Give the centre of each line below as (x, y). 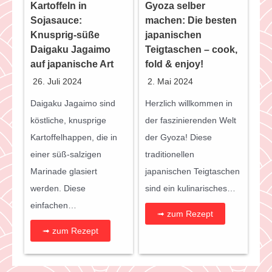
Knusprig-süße (65, 35)
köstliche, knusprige (68, 121)
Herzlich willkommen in (189, 104)
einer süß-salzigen (66, 155)
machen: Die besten (191, 21)
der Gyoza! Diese (178, 138)
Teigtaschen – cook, (191, 50)
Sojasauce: (56, 21)
